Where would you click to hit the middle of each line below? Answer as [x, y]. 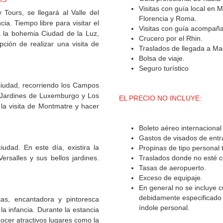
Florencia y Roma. [168, 19]
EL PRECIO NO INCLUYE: [160, 98]
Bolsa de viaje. [162, 58]
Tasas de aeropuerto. [172, 168]
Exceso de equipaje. [171, 178]
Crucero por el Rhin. [171, 39]
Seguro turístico [165, 68]
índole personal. [164, 208]
